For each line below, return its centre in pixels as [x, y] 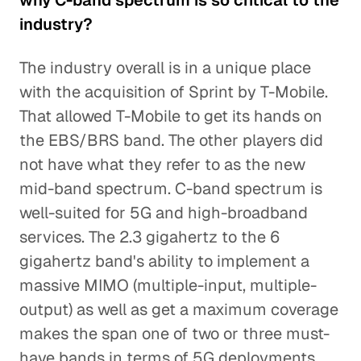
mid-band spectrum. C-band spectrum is [171, 189]
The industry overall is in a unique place [165, 68]
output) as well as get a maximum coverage [179, 309]
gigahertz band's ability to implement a [164, 261]
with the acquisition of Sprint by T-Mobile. [174, 92]
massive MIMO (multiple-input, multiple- [168, 285]
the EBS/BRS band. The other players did [171, 140]
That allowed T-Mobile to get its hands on [171, 116]
